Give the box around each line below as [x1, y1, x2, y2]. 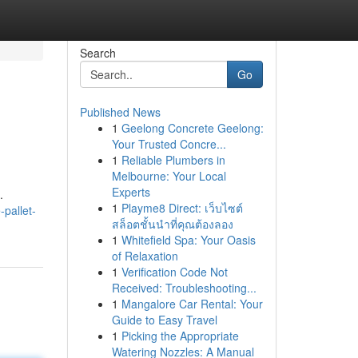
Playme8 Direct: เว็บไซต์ [121, 200, 243, 216]
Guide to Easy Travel [111, 312, 217, 328]
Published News [79, 104, 161, 120]
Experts [111, 184, 150, 200]
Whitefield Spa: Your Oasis [121, 232, 256, 248]
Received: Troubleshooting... [111, 280, 257, 296]
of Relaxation [111, 248, 178, 264]
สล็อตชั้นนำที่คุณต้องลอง [111, 216, 233, 232]
